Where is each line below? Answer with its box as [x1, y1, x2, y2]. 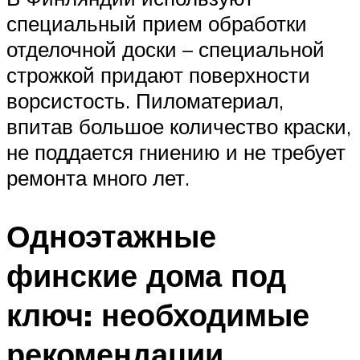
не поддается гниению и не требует [6, 138, 346, 165]
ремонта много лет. [6, 164, 190, 190]
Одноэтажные [6, 215, 216, 256]
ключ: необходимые [6, 294, 309, 334]
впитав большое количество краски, [6, 112, 351, 139]
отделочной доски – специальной [6, 35, 325, 62]
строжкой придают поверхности [6, 61, 310, 88]
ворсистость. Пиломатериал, [6, 87, 284, 113]
